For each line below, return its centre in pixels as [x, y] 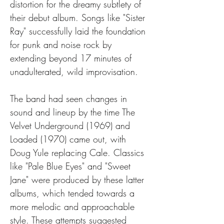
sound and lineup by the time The [74, 112]
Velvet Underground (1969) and [71, 125]
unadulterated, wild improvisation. [74, 71]
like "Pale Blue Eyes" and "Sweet [72, 166]
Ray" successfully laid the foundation [79, 31]
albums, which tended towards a [74, 193]
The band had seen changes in [70, 98]
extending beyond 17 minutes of [72, 58]
